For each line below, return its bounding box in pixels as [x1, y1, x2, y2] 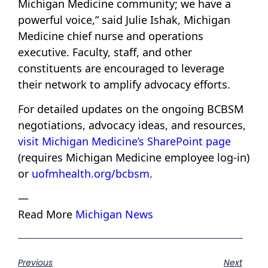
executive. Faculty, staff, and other [18, 44, 192, 59]
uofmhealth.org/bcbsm [32, 166, 150, 181]
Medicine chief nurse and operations [18, 28, 203, 43]
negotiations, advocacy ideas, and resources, [18, 118, 246, 133]
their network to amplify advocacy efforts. [18, 77, 230, 92]
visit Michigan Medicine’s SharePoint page [18, 134, 231, 149]
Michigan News [75, 207, 153, 222]
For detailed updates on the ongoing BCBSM [18, 102, 243, 117]
